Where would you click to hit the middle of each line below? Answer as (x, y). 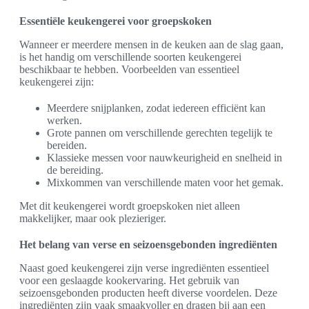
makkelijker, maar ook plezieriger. (93, 218)
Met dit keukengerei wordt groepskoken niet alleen (130, 206)
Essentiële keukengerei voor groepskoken (116, 21)
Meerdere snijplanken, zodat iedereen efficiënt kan (156, 108)
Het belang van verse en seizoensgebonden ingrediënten (148, 244)
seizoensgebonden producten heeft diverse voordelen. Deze (148, 292)
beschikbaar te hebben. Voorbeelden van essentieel (129, 69)
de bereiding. (75, 170)
